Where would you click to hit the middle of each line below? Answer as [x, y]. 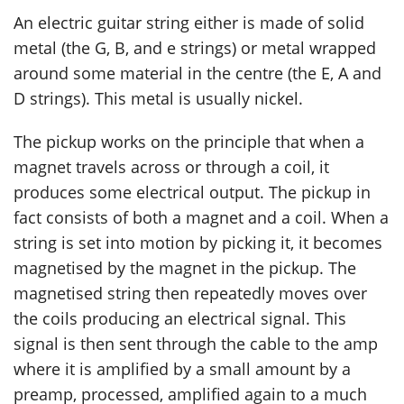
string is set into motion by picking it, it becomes [198, 243]
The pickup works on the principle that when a [189, 142]
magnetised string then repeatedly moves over [190, 294]
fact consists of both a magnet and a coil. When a [201, 218]
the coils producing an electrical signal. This [180, 319]
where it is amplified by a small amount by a [182, 369]
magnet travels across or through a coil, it [171, 167]
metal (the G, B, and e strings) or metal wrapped [195, 48]
